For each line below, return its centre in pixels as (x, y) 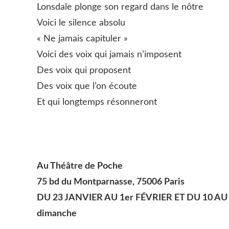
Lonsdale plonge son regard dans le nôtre (120, 7)
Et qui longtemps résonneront (97, 102)
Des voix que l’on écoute (87, 86)
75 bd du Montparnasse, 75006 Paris (111, 182)
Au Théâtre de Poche (80, 166)
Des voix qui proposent (84, 70)
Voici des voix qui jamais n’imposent (109, 54)
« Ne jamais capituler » (82, 39)
